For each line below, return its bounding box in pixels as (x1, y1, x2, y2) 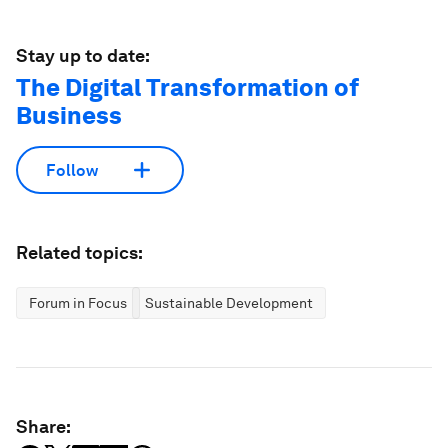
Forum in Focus (29, 295, 127, 311)
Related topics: (16, 242, 143, 263)
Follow (46, 160, 98, 180)
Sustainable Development (145, 295, 313, 311)
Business (16, 101, 122, 130)
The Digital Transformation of (16, 73, 359, 102)
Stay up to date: (16, 45, 150, 66)
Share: (16, 416, 71, 437)
